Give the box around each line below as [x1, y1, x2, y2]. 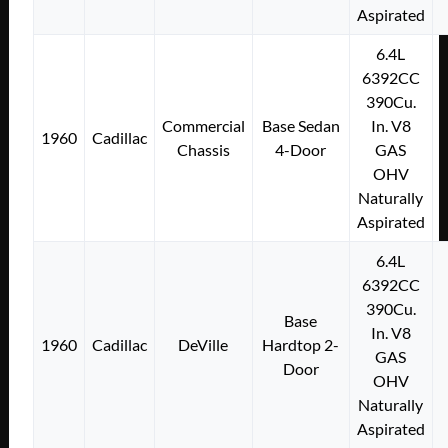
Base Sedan [261, 115, 340, 135]
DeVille [178, 334, 229, 354]
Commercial [161, 115, 245, 135]
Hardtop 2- [262, 334, 340, 354]
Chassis [176, 139, 230, 159]
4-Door [275, 139, 327, 159]
